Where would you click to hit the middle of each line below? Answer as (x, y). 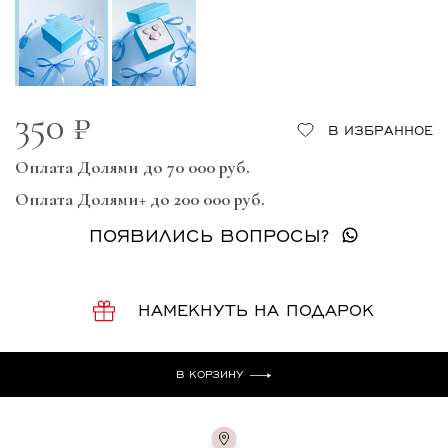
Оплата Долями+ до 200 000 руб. (140, 199)
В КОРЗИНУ (212, 374)
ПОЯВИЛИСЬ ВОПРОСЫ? (209, 235)
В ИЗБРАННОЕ (380, 130)
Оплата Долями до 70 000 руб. (132, 167)
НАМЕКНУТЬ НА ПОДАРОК (256, 309)
